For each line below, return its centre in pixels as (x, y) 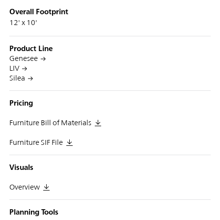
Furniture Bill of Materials (50, 122)
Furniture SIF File (36, 142)
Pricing (21, 103)
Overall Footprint (39, 11)
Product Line (31, 48)
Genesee (23, 58)
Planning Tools (34, 212)
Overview (24, 187)
